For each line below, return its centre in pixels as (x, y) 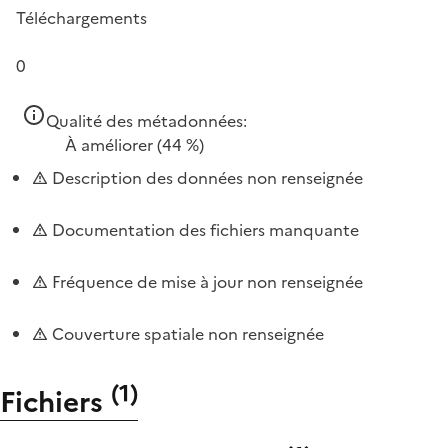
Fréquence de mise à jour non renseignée (205, 281)
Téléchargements (81, 17)
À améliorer (109, 144)
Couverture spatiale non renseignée (186, 333)
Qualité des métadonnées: (146, 120)
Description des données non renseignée (205, 177)
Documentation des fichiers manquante (203, 229)
